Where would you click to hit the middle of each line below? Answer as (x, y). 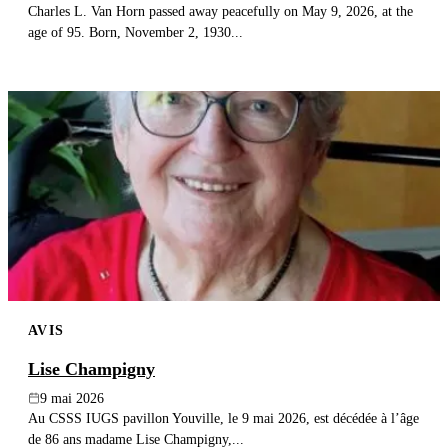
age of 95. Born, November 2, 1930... (135, 32)
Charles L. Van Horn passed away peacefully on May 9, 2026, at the (220, 11)
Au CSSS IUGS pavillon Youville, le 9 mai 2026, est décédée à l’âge (223, 417)
